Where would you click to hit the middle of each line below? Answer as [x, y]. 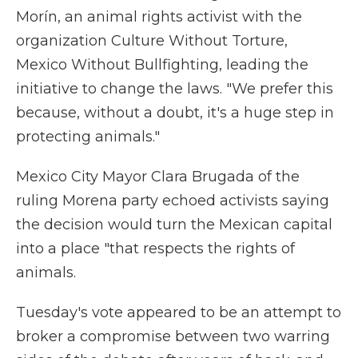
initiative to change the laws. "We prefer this [175, 89]
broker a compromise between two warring [173, 336]
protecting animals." [88, 137]
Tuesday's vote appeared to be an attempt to [179, 312]
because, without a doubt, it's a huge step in [175, 113]
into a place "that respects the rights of [155, 249]
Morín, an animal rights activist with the [159, 17]
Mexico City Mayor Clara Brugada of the [158, 177]
